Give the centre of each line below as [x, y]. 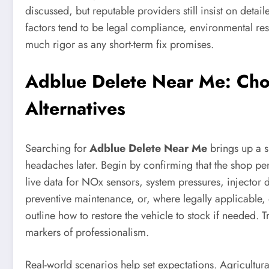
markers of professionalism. [87, 233]
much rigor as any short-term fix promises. [119, 44]
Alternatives [75, 109]
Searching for [57, 149]
